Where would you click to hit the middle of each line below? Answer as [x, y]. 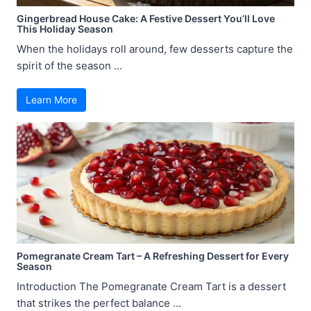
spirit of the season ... [69, 66]
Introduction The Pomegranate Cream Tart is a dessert [151, 287]
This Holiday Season [65, 29]
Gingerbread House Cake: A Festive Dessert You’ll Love [146, 19]
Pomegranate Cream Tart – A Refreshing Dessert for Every [153, 256]
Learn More [51, 100]
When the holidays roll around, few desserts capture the [155, 49]
